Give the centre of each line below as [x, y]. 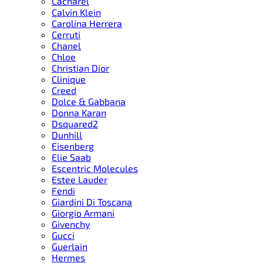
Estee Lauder [80, 179]
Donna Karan [79, 112]
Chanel [66, 45]
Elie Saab [71, 157]
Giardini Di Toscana [92, 202]
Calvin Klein [76, 12]
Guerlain [70, 246]
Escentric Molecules [95, 168]
